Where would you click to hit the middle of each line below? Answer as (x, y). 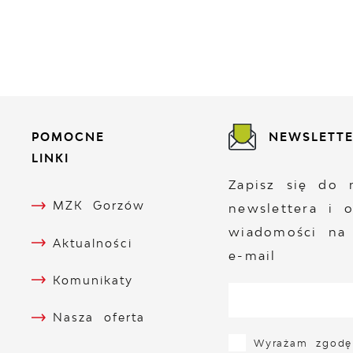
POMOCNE (68, 136)
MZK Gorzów (98, 206)
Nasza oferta (98, 318)
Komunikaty (93, 280)
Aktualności (93, 243)
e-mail (252, 256)
